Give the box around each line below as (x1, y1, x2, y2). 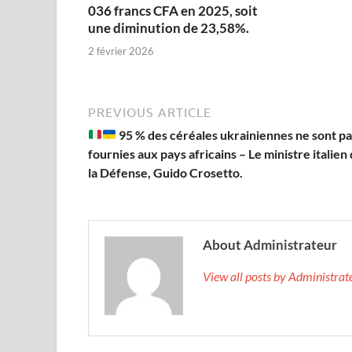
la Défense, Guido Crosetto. (88, 164, 243, 180)
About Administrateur (203, 236, 337, 253)
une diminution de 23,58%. (88, 20, 249, 37)
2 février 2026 (88, 44, 154, 57)
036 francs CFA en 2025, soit (88, 2, 258, 20)
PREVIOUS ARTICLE (88, 104, 211, 119)
